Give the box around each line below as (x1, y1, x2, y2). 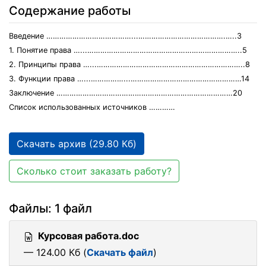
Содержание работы (9, 4, 131, 18)
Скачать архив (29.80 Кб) (17, 138, 137, 150)
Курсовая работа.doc (38, 230, 139, 242)
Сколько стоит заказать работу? (17, 165, 172, 177)
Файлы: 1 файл (9, 201, 92, 216)
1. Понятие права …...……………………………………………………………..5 (9, 46, 247, 55)
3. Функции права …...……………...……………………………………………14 (9, 74, 249, 83)
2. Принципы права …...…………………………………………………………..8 (9, 60, 250, 69)
